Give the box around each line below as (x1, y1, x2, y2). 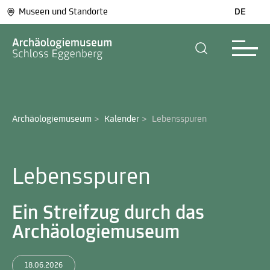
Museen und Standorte (19, 7, 108, 17)
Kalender (104, 115, 139, 124)
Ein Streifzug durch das (12, 204, 204, 224)
